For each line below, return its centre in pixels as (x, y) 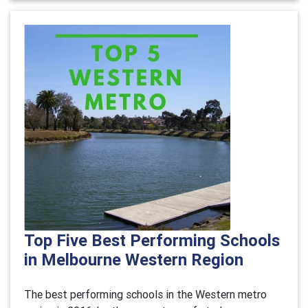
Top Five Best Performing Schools (152, 240)
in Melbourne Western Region (134, 260)
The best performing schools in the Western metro (145, 294)
